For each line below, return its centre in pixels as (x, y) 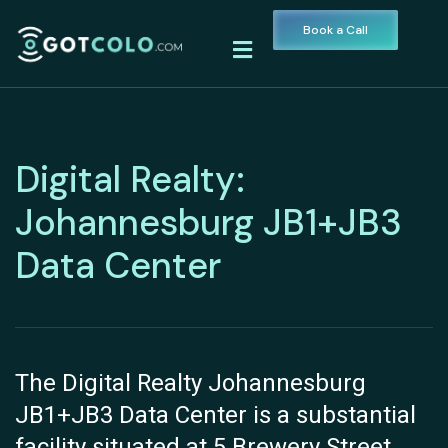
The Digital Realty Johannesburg (190, 384)
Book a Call (336, 30)
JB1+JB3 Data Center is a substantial (215, 416)
